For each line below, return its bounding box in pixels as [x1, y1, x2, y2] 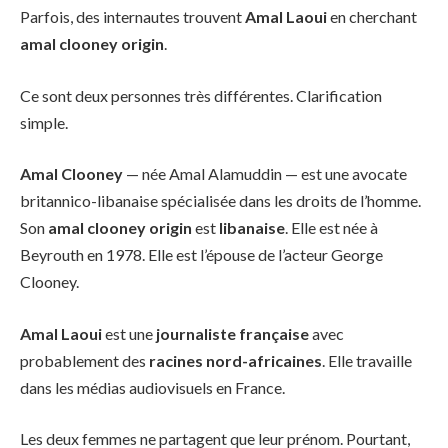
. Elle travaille [322, 350, 412, 370]
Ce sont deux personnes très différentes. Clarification [20, 85, 382, 105]
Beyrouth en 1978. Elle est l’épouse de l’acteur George [20, 245, 383, 265]
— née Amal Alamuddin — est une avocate [123, 164, 407, 184]
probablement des [20, 350, 149, 370]
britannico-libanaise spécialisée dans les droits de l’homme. [20, 191, 421, 211]
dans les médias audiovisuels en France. [20, 377, 285, 397]
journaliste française [156, 323, 309, 343]
